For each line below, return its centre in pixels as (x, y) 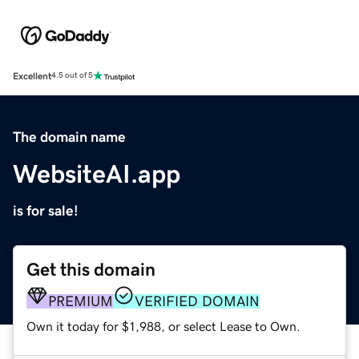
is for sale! (46, 210)
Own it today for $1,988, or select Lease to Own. (163, 326)
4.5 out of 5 (72, 76)
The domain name (69, 137)
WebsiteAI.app (97, 173)
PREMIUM (81, 301)
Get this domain (91, 269)
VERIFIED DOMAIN (197, 301)
